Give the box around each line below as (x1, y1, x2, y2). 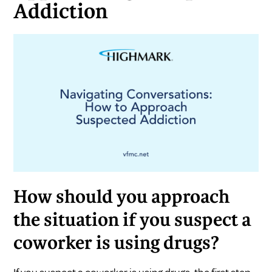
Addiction (13, 3, 109, 23)
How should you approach (13, 189, 230, 207)
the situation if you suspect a (13, 212, 252, 230)
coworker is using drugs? (13, 236, 220, 253)
